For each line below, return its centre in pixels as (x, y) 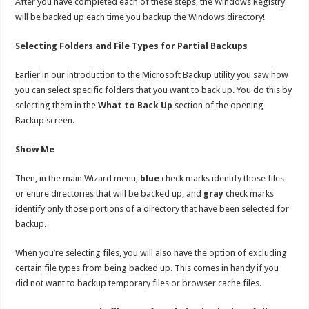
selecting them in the (57, 105)
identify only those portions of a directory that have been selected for (152, 208)
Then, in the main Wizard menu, (78, 178)
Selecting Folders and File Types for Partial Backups (132, 46)
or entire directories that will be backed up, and (110, 193)
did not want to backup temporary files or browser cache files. (139, 283)
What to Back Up (136, 105)
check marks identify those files (222, 178)
